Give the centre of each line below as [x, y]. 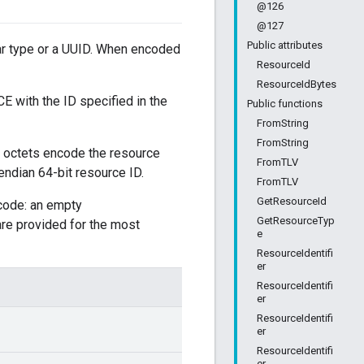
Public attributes [285, 45]
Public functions [285, 104]
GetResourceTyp [296, 221]
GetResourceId [292, 201]
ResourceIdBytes [297, 84]
